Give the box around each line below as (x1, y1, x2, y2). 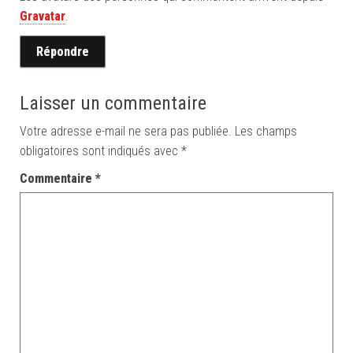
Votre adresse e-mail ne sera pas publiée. (20, 124, 232, 139)
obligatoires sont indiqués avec (20, 143, 181, 158)
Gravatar (20, 9, 65, 24)
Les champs (235, 124, 297, 139)
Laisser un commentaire (20, 92, 206, 114)
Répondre (36, 44, 89, 59)
